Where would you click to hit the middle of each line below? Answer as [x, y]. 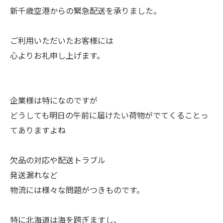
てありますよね [38, 130]
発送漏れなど [34, 175]
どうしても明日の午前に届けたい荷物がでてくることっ [109, 115]
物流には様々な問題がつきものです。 [77, 190]
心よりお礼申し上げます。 [57, 55]
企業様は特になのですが [54, 100]
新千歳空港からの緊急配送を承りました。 [86, 10]
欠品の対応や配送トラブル [58, 160]
